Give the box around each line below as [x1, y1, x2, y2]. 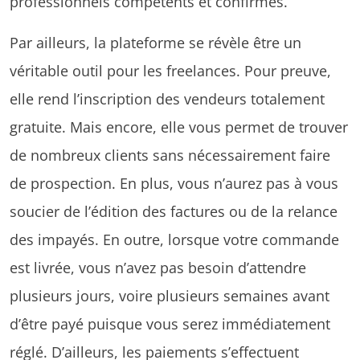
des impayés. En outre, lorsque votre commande [10, 228, 339, 249]
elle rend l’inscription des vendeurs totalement [10, 88, 325, 108]
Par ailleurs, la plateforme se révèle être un [10, 31, 301, 52]
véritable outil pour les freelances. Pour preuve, [10, 59, 331, 80]
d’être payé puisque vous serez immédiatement [10, 313, 330, 333]
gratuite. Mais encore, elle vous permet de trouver [10, 116, 348, 137]
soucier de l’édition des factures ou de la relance [10, 200, 337, 221]
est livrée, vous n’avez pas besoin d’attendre [10, 256, 306, 277]
